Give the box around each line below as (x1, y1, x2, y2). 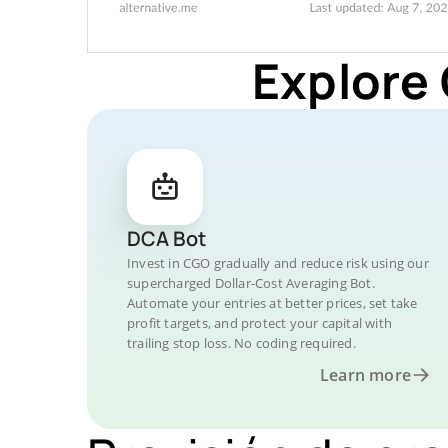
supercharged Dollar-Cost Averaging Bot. (127, 274, 375, 292)
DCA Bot (127, 225, 206, 252)
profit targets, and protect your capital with (127, 314, 392, 332)
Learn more (320, 364, 411, 386)
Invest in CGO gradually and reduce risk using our (127, 254, 429, 272)
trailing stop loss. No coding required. (127, 334, 356, 352)
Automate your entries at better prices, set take (127, 294, 418, 312)
